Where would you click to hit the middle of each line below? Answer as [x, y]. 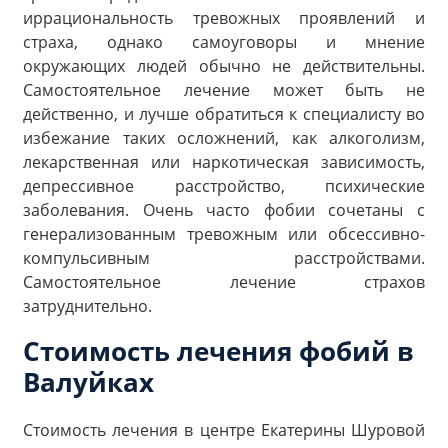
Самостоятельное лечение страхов [224, 281]
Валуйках [88, 381]
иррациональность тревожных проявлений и [224, 17]
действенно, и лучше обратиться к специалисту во [224, 113]
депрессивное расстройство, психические [224, 185]
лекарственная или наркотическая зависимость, [224, 161]
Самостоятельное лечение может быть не [224, 89]
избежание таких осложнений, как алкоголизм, [224, 137]
